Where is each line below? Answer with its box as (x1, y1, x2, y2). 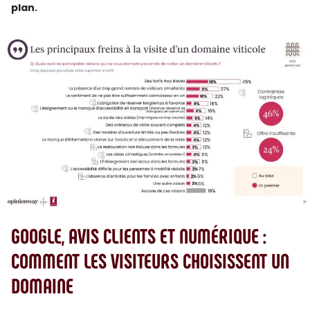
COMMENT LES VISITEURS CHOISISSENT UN (11, 248, 289, 273)
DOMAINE (11, 273, 73, 298)
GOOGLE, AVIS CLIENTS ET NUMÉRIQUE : (11, 223, 266, 248)
